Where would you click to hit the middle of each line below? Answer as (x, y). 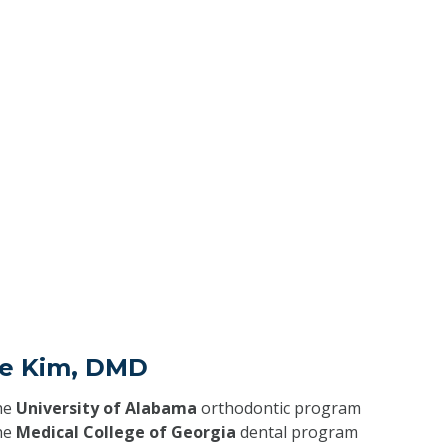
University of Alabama (106, 408)
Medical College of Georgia (125, 432)
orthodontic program (278, 408)
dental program (296, 432)
